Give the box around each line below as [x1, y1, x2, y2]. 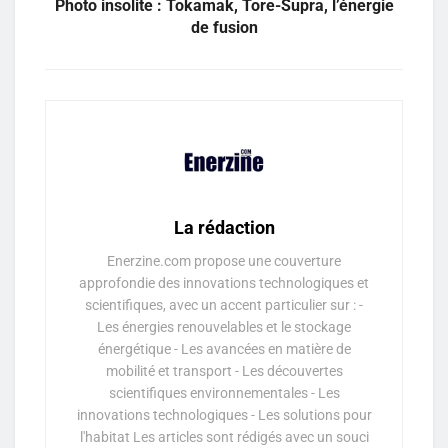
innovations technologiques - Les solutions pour [76, 406, 372, 423]
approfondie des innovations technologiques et [79, 274, 369, 291]
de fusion [190, 17, 258, 37]
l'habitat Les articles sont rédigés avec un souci [79, 428, 369, 445]
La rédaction [173, 216, 275, 238]
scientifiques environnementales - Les [108, 384, 340, 401]
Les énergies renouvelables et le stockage [97, 318, 351, 335]
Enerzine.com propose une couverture [107, 252, 341, 269]
